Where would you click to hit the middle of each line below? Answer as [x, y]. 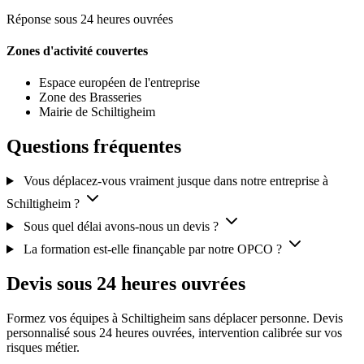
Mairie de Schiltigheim [97, 112]
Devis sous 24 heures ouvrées [126, 283]
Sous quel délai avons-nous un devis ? [121, 227]
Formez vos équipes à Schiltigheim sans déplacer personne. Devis [175, 318]
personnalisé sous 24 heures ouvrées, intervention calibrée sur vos [174, 332]
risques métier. [43, 347]
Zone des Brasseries [90, 97]
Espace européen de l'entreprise [119, 83]
